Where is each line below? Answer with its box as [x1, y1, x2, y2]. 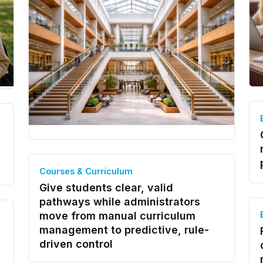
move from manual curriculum [39, 210, 195, 222]
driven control [39, 238, 113, 250]
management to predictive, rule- [39, 224, 209, 236]
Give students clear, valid [39, 181, 173, 194]
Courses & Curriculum [39, 166, 133, 176]
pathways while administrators [39, 195, 200, 208]
